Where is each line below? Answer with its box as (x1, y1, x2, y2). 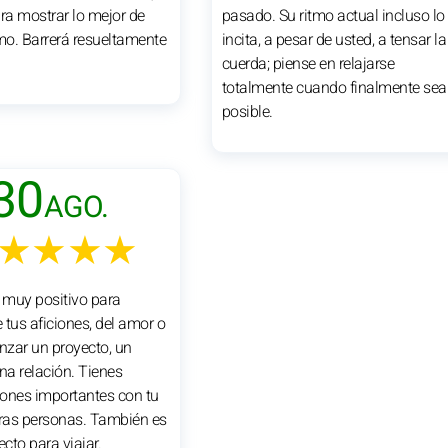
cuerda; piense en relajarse (221, 51, 395, 76)
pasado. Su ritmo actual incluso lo (221, 3, 445, 28)
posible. (221, 99, 273, 124)
